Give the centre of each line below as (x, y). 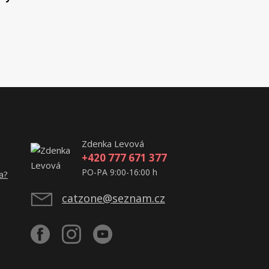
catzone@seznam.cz (113, 198)
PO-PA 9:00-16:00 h (119, 172)
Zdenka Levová (113, 143)
